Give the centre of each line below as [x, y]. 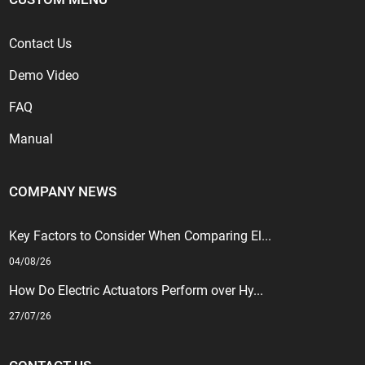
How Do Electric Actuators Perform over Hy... [136, 291]
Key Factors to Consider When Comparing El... [141, 236]
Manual [31, 139]
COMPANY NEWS [63, 192]
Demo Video [44, 76]
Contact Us [41, 44]
